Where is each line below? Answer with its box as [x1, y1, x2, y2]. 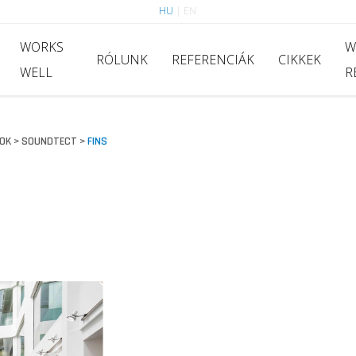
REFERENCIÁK [171, 51, 254, 68]
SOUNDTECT [21, 134, 77, 149]
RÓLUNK [95, 51, 148, 68]
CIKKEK [277, 51, 321, 68]
